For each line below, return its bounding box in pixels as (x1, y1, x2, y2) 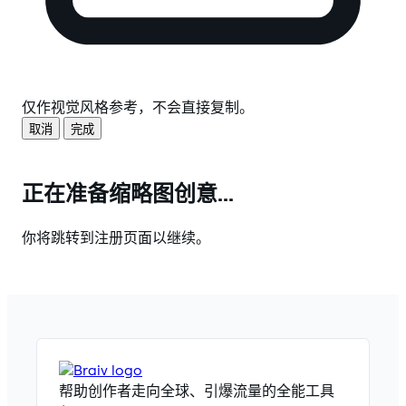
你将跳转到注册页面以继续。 (22, 228, 210, 247)
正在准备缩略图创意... (22, 179, 234, 208)
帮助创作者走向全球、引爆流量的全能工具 (59, 382, 334, 401)
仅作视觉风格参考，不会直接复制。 (22, 98, 254, 117)
